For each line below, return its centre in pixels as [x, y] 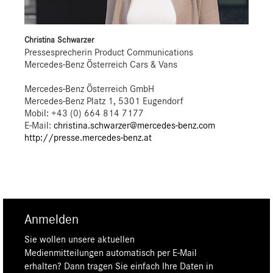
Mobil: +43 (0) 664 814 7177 [84, 113]
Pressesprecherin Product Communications [109, 52]
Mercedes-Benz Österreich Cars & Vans [101, 64]
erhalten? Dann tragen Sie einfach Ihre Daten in [119, 266]
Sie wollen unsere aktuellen [80, 239]
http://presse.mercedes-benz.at [88, 137]
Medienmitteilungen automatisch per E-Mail [111, 253]
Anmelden [51, 219]
